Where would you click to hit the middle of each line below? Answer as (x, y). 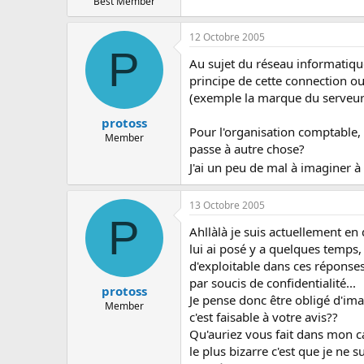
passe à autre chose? (247, 148)
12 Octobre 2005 (227, 37)
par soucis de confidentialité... (273, 282)
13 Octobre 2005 (227, 205)
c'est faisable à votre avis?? (264, 316)
